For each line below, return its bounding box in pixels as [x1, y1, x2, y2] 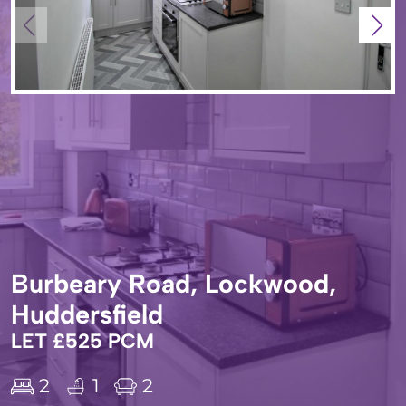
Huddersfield [11, 299, 163, 330]
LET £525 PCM [11, 329, 154, 353]
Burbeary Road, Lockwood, [11, 268, 336, 299]
